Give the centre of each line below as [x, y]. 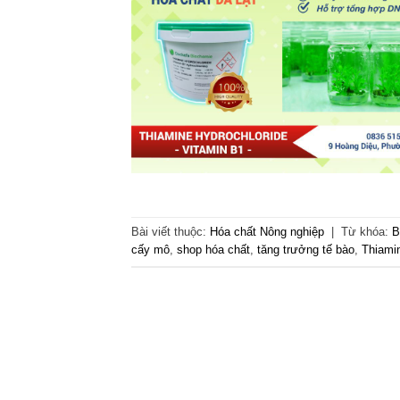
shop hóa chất [213, 250]
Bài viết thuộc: [171, 232]
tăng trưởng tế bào [306, 250]
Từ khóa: [367, 232]
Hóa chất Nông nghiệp [267, 232]
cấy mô [150, 250]
